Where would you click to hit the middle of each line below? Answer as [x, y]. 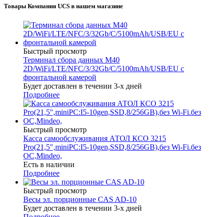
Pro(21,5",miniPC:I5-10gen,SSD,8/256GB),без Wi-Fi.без [112, 147]
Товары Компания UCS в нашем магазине [63, 6]
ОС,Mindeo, [43, 156]
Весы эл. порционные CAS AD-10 [80, 200]
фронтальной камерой [60, 77]
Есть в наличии [49, 165]
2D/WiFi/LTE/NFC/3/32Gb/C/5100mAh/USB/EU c [104, 69]
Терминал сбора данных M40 [71, 60]
